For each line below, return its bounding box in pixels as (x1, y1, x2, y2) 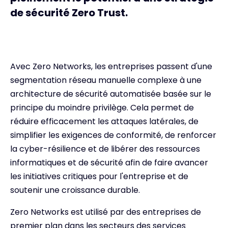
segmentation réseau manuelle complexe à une (10, 74, 202, 86)
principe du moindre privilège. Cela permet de (10, 102, 194, 113)
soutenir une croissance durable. (10, 184, 140, 196)
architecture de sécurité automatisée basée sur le (10, 88, 211, 100)
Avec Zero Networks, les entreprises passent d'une (10, 61, 212, 72)
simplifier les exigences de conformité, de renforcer (10, 129, 216, 141)
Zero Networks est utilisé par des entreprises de (10, 206, 201, 218)
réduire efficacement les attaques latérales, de (10, 116, 198, 127)
